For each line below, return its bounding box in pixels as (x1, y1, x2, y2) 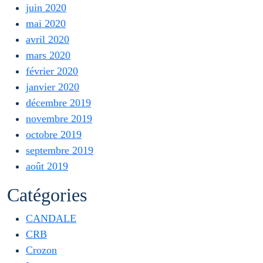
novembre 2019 (26, 113, 92, 124)
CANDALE (26, 213, 76, 224)
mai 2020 (26, 18, 66, 29)
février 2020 (26, 65, 78, 77)
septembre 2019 (26, 144, 93, 156)
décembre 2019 (26, 97, 91, 109)
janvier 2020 (26, 81, 79, 93)
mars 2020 (26, 49, 70, 61)
